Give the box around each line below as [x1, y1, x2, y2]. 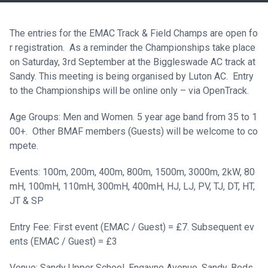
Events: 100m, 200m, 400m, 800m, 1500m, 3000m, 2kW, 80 [10, 166, 255, 178]
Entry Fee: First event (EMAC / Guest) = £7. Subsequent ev [10, 221, 254, 233]
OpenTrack [203, 85, 247, 96]
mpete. [10, 140, 38, 151]
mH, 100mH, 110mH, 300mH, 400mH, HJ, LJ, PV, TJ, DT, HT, [10, 181, 255, 192]
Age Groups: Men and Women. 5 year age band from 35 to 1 [10, 111, 257, 123]
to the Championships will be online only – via [10, 85, 203, 96]
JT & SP [10, 195, 44, 206]
